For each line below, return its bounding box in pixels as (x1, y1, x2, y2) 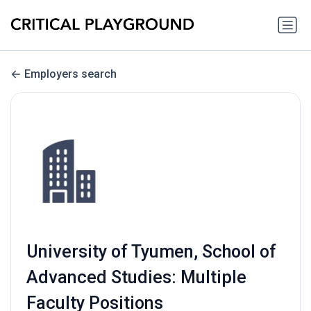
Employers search (24, 67, 117, 81)
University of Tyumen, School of (26, 242, 276, 262)
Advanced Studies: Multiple (26, 267, 246, 288)
